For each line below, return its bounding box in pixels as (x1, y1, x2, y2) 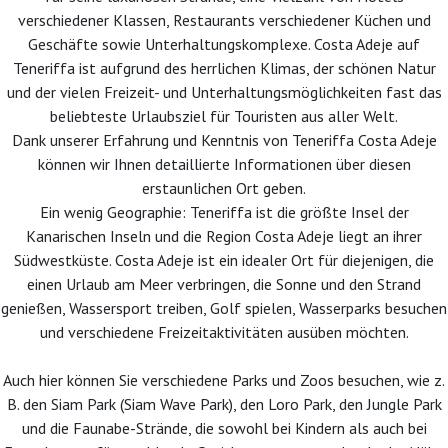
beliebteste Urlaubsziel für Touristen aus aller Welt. (50, 106, 398, 126)
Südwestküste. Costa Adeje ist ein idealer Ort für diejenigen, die (14, 250, 434, 270)
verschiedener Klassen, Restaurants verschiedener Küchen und (17, 10, 431, 30)
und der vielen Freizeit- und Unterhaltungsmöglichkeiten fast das (6, 82, 442, 102)
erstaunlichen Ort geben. (142, 178, 306, 198)
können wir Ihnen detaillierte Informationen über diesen (37, 154, 411, 174)
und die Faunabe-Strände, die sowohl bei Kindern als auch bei (21, 418, 427, 438)
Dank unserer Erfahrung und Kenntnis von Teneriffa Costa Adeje (11, 130, 437, 150)
